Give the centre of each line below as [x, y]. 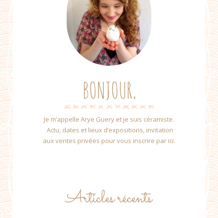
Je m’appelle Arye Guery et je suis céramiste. [109, 119]
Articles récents [109, 199]
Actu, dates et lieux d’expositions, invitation [109, 130]
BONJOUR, [109, 90]
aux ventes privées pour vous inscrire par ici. [109, 141]
